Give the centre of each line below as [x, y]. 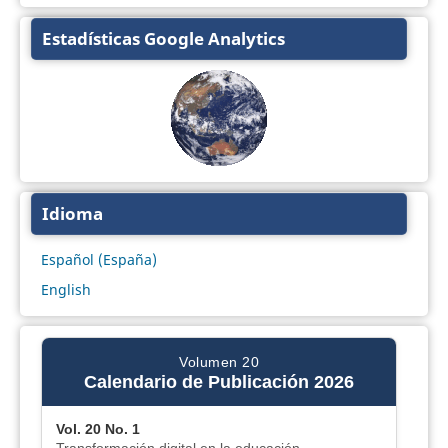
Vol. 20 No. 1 [97, 429]
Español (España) [98, 260]
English [65, 290]
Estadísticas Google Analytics [163, 39]
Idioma [72, 214]
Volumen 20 [219, 362]
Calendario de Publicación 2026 [219, 382]
